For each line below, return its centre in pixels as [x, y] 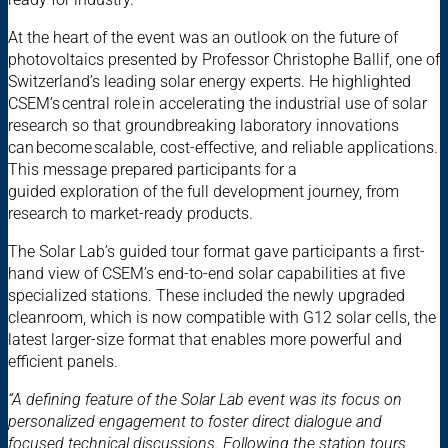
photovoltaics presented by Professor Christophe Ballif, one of [224, 60]
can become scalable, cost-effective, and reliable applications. [223, 148]
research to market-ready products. [133, 214]
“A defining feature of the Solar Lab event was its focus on [205, 400]
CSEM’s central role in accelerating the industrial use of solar [217, 104]
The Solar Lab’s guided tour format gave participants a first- [216, 252]
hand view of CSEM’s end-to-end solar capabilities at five [206, 274]
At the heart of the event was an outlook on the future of [203, 38]
